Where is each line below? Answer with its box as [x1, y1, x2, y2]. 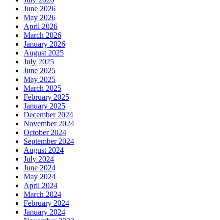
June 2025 [24, 66, 55, 75]
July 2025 [24, 57, 54, 66]
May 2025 [24, 75, 55, 83]
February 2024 [24, 198, 69, 207]
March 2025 [24, 83, 61, 92]
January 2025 [24, 101, 65, 110]
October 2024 [24, 128, 66, 137]
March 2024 [24, 190, 61, 198]
